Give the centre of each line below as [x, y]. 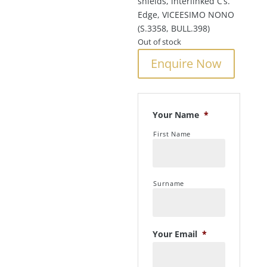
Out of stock [160, 42]
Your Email [175, 234]
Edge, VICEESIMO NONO [186, 15]
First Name [172, 134]
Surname [169, 183]
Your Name [176, 115]
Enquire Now [187, 63]
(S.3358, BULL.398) [174, 28]
